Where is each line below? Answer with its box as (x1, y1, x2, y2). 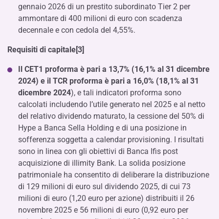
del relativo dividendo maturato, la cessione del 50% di (18, 111, 204, 121)
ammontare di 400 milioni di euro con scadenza (18, 14, 182, 23)
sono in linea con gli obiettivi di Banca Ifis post (18, 147, 178, 156)
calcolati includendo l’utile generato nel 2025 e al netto (18, 100, 205, 109)
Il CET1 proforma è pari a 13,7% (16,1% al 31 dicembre (18, 65, 210, 74)
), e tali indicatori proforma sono (71, 88, 181, 97)
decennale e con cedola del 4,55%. (18, 25, 135, 35)
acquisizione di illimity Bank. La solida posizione (18, 158, 185, 168)
